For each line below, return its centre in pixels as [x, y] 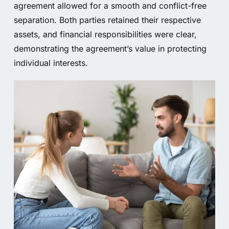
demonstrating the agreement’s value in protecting [110, 49]
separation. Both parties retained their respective [107, 20]
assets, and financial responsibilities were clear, [105, 35]
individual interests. [51, 63]
